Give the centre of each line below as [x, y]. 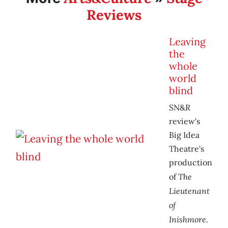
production [191, 163]
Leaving [187, 42]
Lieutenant [189, 191]
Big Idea [184, 135]
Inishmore [188, 219]
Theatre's [187, 149]
